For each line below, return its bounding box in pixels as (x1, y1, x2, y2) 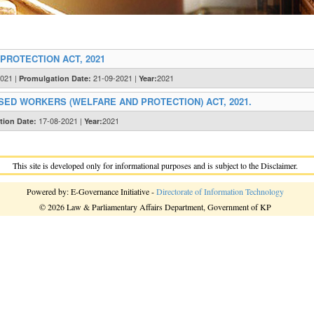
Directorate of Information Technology (156, 186, 284, 197)
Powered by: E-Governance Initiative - (27, 186, 156, 197)
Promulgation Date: (19, 73, 91, 83)
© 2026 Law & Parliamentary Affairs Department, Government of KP (39, 201, 271, 212)
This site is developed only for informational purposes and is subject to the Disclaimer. (13, 160, 298, 171)
